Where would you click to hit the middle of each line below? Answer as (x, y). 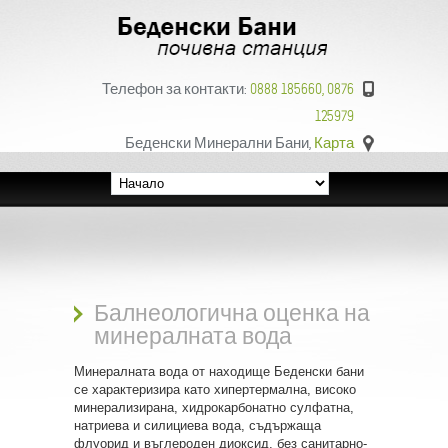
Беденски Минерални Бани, (219, 143)
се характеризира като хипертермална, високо (215, 389)
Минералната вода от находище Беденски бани (219, 371)
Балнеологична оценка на (232, 313)
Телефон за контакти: (176, 89)
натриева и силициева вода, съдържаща (197, 425)
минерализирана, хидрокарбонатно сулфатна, (214, 407)
